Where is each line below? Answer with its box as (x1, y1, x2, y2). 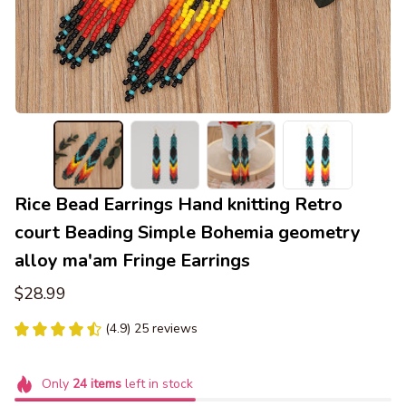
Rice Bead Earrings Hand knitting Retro (14, 192, 343, 217)
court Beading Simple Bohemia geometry (14, 220, 361, 246)
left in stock (121, 375, 193, 393)
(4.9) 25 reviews (105, 320, 198, 338)
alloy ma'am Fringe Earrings (14, 248, 250, 274)
